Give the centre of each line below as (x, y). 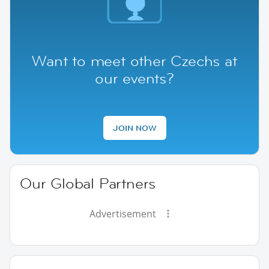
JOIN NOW (134, 128)
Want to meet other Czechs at (134, 61)
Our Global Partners (88, 183)
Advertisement (122, 213)
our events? (134, 78)
